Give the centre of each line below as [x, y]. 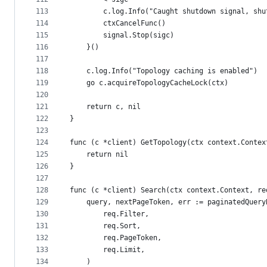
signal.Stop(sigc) [139, 35]
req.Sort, [122, 226]
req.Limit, [124, 250]
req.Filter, [126, 214]
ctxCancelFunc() [134, 24]
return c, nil [114, 107]
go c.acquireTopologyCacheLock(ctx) [157, 83]
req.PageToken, [132, 238]
